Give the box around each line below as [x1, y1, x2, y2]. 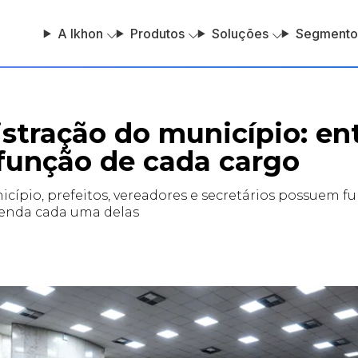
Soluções [211, 25, 268, 42]
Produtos [129, 25, 185, 42]
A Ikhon [57, 25, 103, 42]
